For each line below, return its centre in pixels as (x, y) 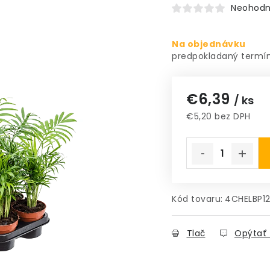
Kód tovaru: (197, 199)
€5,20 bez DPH (218, 116)
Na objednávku (209, 44)
